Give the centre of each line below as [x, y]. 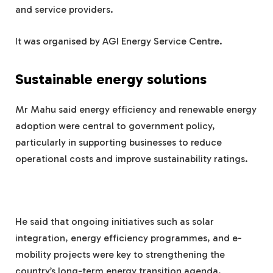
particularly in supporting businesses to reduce [119, 143]
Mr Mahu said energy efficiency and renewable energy [136, 110]
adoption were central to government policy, [115, 126]
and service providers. [64, 10]
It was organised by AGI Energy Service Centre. [119, 41]
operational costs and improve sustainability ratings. [132, 159]
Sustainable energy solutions [111, 80]
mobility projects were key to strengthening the [120, 255]
